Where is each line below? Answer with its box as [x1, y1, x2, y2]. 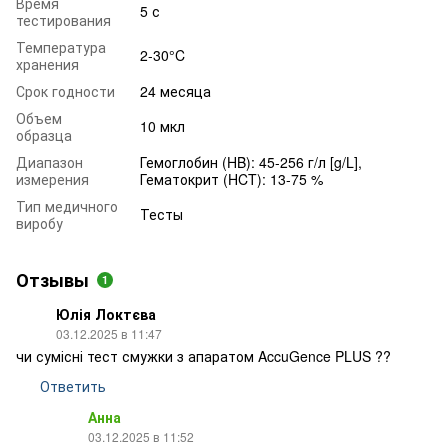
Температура [16, 36, 106, 57]
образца [16, 124, 72, 145]
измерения [16, 168, 89, 189]
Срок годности [16, 80, 115, 101]
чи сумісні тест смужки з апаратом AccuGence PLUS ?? [16, 345, 391, 366]
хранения [16, 53, 79, 74]
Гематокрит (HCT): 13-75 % [140, 168, 323, 189]
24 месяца [140, 80, 211, 101]
